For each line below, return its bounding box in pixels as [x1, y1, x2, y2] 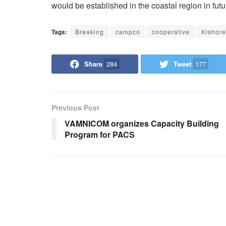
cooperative [152, 27, 190, 36]
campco [116, 27, 140, 36]
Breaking [75, 27, 104, 36]
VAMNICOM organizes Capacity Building [65, 118, 219, 130]
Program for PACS [65, 129, 135, 141]
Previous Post [51, 102, 99, 113]
